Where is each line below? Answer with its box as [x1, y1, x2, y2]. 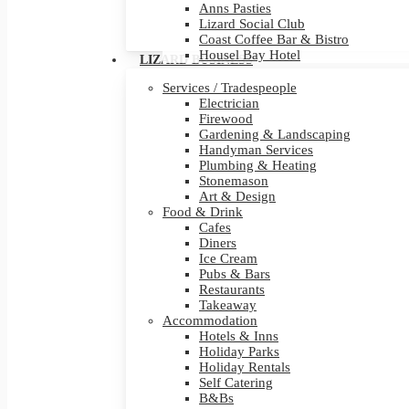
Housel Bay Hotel [199, 47, 300, 62]
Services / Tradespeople [163, 80, 297, 95]
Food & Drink [163, 204, 243, 219]
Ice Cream [199, 251, 257, 266]
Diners [199, 236, 236, 250]
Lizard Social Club [199, 16, 305, 31]
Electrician [199, 96, 259, 110]
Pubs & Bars [199, 267, 270, 281]
